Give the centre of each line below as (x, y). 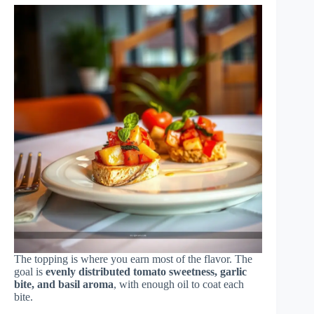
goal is (30, 272)
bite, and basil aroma (64, 285)
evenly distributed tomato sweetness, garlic (146, 272)
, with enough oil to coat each (179, 285)
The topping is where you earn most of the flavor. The (133, 259)
